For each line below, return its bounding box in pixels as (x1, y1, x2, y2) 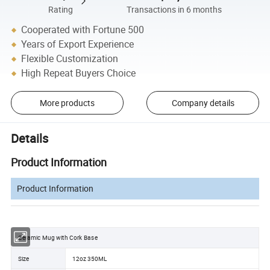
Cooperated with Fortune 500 (21, 23, 145, 37)
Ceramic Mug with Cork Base (17, 233, 98, 242)
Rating (48, 4, 74, 15)
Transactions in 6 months (127, 4, 222, 15)
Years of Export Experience (21, 37, 134, 51)
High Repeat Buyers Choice (21, 66, 136, 80)
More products (39, 97, 95, 109)
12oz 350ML (72, 254, 108, 263)
